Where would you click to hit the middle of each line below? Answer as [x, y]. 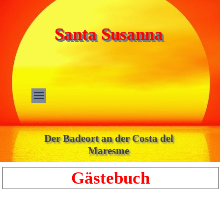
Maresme [109, 151]
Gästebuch [110, 178]
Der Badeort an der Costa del [109, 138]
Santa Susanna [109, 34]
